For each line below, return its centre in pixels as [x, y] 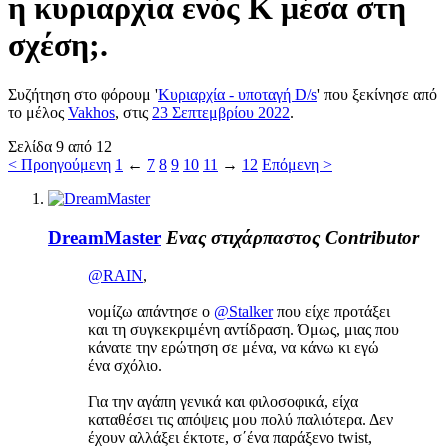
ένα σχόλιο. [125, 366]
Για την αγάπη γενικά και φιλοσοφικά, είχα [223, 402]
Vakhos [91, 112]
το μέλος [38, 112]
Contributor [372, 237]
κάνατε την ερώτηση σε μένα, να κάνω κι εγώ [233, 348]
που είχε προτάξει [331, 312]
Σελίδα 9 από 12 [60, 146]
